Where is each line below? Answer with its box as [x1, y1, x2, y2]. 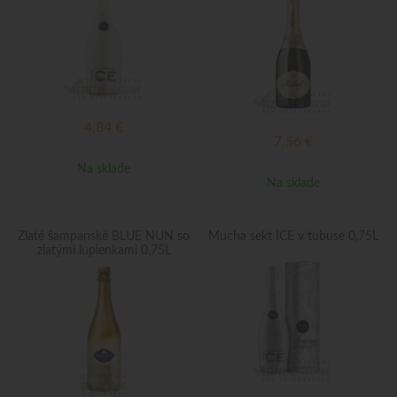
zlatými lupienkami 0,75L [36, 245, 171, 257]
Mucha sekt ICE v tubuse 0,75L [208, 230, 378, 243]
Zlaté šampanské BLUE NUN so [18, 230, 190, 243]
